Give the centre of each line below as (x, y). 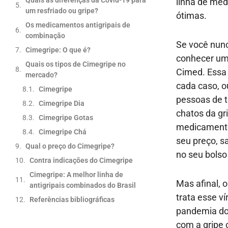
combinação (45, 35)
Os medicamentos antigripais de (78, 25)
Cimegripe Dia (62, 103)
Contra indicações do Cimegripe (81, 160)
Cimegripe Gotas (66, 117)
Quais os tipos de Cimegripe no (76, 64)
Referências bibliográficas (72, 199)
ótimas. (191, 15)
